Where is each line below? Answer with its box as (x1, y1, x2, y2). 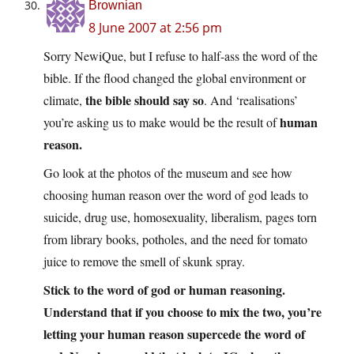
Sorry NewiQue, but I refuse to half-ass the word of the (43, 47, 318, 65)
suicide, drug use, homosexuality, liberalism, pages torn (43, 209, 317, 226)
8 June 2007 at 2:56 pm (88, 19, 222, 37)
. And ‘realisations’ (204, 92, 298, 109)
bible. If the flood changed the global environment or (43, 70, 306, 87)
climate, (43, 92, 85, 109)
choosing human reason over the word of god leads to (43, 186, 308, 204)
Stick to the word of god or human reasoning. (43, 281, 285, 299)
